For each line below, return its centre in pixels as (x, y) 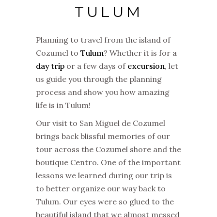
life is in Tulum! (63, 105)
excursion (146, 66)
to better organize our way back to (101, 188)
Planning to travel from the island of (103, 39)
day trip (50, 66)
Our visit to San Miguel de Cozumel (101, 123)
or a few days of (96, 66)
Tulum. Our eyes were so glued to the (105, 201)
